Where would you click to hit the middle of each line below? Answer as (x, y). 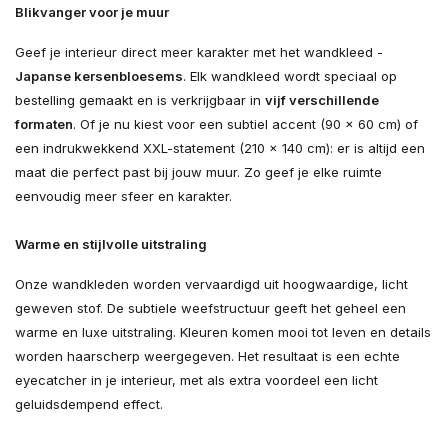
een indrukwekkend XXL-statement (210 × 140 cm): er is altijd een (220, 148)
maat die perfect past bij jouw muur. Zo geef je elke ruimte (198, 172)
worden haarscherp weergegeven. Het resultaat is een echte (207, 356)
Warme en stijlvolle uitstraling (111, 244)
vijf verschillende (322, 100)
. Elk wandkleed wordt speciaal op (290, 76)
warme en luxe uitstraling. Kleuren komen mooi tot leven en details (223, 332)
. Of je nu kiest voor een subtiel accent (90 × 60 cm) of (245, 124)
